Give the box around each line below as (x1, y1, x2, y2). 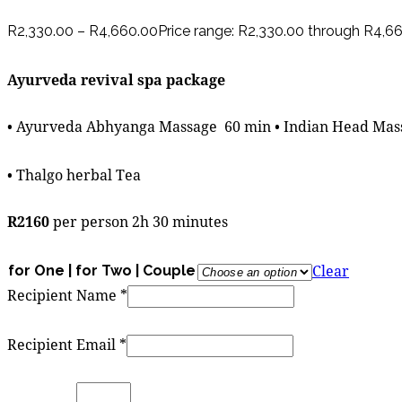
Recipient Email (7, 334, 119, 354)
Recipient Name (7, 284, 120, 304)
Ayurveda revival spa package (7, 69, 225, 89)
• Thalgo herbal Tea (7, 164, 141, 184)
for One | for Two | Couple (8, 261, 196, 279)
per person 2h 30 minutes (49, 211, 228, 231)
